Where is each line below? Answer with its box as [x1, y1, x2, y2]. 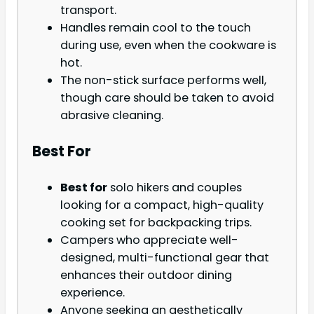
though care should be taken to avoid [60, 89, 274, 106]
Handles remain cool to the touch [60, 19, 251, 36]
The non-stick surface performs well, [60, 71, 266, 88]
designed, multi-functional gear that [60, 250, 269, 266]
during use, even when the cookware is [60, 36, 276, 53]
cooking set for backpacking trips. [60, 214, 252, 231]
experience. [60, 285, 125, 301]
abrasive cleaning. [60, 107, 163, 123]
